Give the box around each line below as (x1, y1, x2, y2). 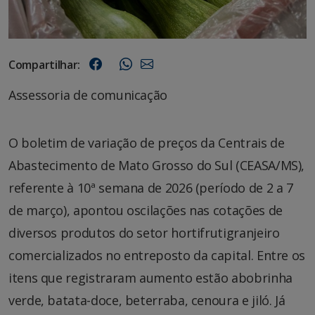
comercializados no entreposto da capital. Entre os (8, 247, 306, 264)
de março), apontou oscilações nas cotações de (8, 202, 283, 219)
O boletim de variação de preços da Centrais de (8, 134, 285, 152)
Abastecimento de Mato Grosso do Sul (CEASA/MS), (8, 157, 305, 174)
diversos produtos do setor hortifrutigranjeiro (8, 224, 280, 242)
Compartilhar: (8, 57, 81, 73)
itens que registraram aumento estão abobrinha (8, 269, 292, 287)
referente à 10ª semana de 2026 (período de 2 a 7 (8, 179, 293, 197)
